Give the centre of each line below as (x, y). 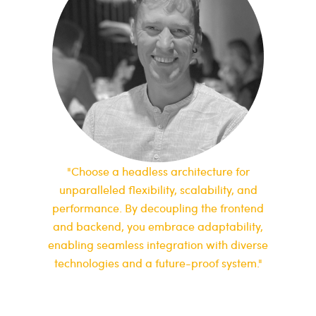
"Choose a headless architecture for (158, 171)
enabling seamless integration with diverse (158, 244)
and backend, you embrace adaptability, (158, 226)
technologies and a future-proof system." (158, 262)
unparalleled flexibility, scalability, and (158, 189)
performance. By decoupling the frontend (158, 207)
